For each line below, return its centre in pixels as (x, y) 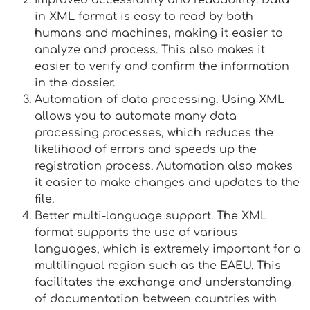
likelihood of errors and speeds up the (146, 149)
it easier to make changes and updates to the (167, 183)
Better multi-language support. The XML (151, 216)
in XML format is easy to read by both (144, 17)
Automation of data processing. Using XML (159, 100)
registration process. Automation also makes (164, 166)
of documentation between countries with (156, 299)
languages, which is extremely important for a (168, 249)
